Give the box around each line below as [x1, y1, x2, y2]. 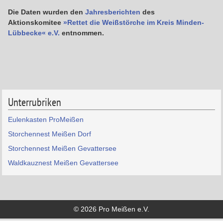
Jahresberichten [85, 7, 141, 16]
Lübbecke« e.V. [8, 28, 60, 37]
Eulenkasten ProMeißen [8, 115, 84, 123]
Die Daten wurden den [8, 7, 86, 16]
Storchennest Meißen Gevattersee [8, 144, 117, 152]
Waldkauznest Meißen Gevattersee [8, 158, 119, 167]
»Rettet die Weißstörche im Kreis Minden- [63, 18, 205, 26]
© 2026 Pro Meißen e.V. [74, 205, 149, 213]
